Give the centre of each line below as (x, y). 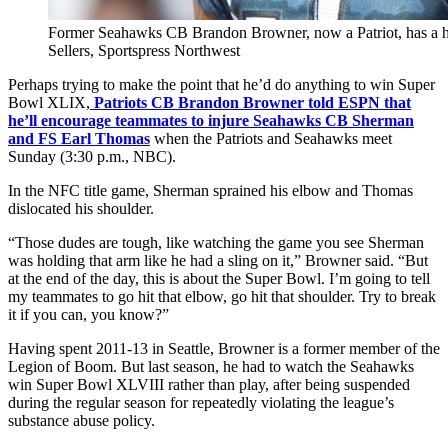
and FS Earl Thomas (79, 138)
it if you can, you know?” (88, 314)
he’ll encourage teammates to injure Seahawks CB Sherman (211, 120)
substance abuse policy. (81, 420)
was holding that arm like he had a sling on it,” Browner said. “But (218, 260)
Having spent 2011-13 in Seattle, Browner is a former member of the (224, 348)
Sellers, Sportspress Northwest (144, 50)
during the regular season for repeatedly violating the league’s (201, 402)
